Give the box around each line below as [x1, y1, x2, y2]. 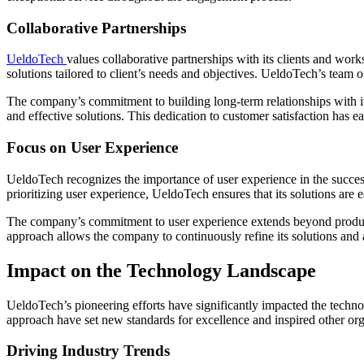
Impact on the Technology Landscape [6, 259, 316, 281]
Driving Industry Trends [6, 342, 170, 360]
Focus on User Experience [6, 139, 178, 157]
